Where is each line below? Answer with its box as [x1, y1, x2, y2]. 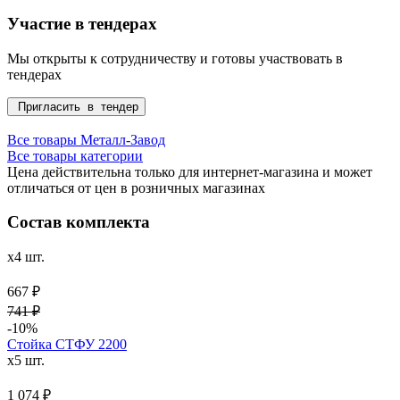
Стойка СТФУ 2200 [7, 337, 127, 353]
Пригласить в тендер [14, 99, 138, 113]
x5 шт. [7, 353, 45, 369]
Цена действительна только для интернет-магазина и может [7, 163, 372, 179]
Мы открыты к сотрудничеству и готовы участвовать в [7, 50, 343, 66]
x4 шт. [7, 249, 45, 265]
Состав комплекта [7, 212, 150, 232]
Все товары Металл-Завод [7, 131, 165, 147]
